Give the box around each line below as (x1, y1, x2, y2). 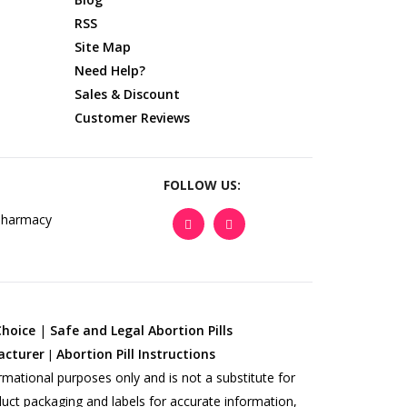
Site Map (74, 37, 132, 55)
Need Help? (74, 61, 146, 79)
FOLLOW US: (163, 175, 241, 194)
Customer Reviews (74, 108, 191, 126)
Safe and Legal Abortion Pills (50, 322, 233, 340)
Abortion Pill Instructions (56, 345, 216, 363)
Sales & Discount (74, 84, 181, 103)
